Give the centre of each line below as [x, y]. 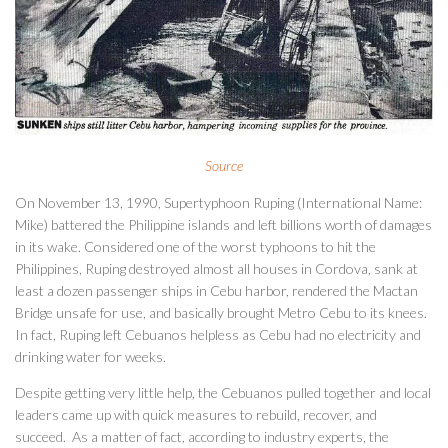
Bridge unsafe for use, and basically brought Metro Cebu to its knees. [221, 312]
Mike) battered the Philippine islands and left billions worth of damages [223, 224]
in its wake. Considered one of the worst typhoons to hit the [195, 246]
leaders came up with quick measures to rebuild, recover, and [196, 414]
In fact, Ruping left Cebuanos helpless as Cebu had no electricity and [218, 334]
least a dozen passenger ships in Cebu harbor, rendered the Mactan [216, 290]
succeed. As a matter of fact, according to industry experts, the [202, 436]
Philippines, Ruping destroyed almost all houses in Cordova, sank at [216, 268]
